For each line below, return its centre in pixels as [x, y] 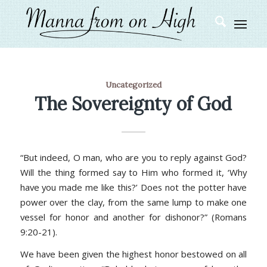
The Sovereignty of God [133, 104]
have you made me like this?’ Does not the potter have [133, 187]
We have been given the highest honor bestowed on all [133, 254]
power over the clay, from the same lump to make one [133, 202]
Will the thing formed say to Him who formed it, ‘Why [133, 172]
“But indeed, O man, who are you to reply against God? [133, 157]
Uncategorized [133, 85]
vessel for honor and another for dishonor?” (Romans [133, 217]
